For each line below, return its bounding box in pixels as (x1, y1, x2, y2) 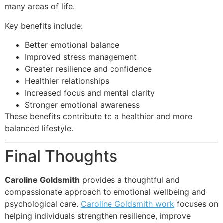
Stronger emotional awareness (25, 100, 140, 110)
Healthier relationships (25, 76, 109, 86)
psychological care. (5, 198, 81, 209)
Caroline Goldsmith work (81, 198, 174, 209)
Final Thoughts (5, 146, 117, 166)
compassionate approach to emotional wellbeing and (5, 186, 206, 197)
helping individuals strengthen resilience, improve (5, 210, 191, 221)
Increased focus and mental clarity (25, 88, 155, 98)
